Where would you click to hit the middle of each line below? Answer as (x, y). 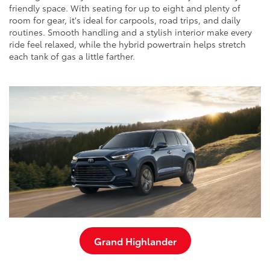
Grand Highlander (135, 241)
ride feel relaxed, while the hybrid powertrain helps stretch (127, 44)
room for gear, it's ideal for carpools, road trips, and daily (125, 20)
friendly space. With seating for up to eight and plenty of (125, 8)
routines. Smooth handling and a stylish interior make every (130, 32)
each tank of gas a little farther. (72, 56)
